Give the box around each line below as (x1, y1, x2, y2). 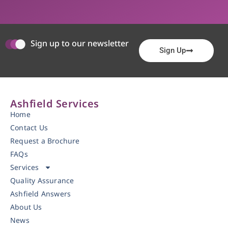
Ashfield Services (10, 97, 99, 111)
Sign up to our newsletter (31, 38, 129, 49)
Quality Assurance (10, 176, 74, 186)
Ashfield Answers (10, 189, 71, 199)
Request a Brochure (10, 136, 80, 146)
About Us (10, 202, 42, 212)
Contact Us (10, 123, 48, 133)
